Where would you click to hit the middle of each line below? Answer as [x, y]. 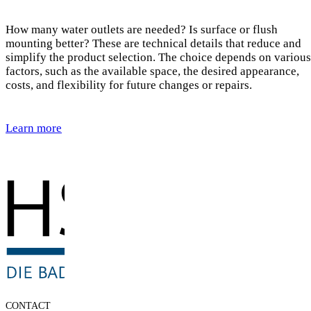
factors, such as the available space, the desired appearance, [152, 71]
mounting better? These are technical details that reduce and [153, 43]
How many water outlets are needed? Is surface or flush [142, 29]
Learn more [34, 128]
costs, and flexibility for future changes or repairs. [130, 85]
